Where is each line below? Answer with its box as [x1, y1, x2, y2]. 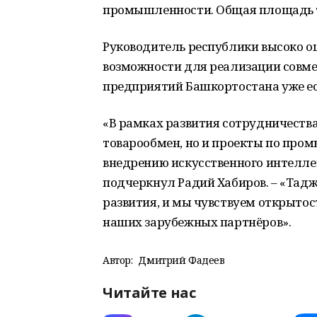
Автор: [103, 253, 133, 267]
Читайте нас [103, 283, 196, 302]
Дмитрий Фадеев [138, 253, 225, 267]
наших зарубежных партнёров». [103, 214, 292, 230]
